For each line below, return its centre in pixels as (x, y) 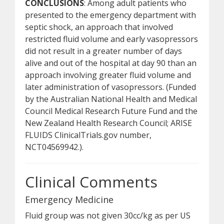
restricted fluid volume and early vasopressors (111, 39)
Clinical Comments (91, 182)
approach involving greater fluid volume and (108, 75)
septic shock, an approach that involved (99, 27)
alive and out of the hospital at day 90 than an (111, 63)
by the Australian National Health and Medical (111, 99)
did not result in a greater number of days (103, 51)
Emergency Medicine (69, 199)
